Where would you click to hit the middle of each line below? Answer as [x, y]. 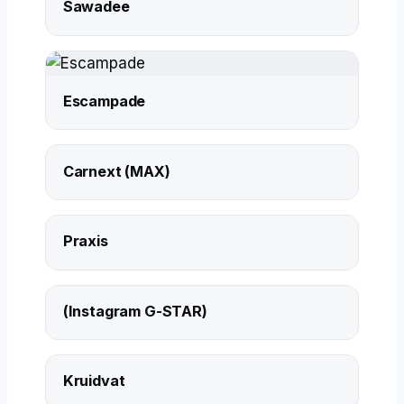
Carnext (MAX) [116, 171]
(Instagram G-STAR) [135, 311]
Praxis [85, 241]
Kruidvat [94, 381]
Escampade [104, 101]
